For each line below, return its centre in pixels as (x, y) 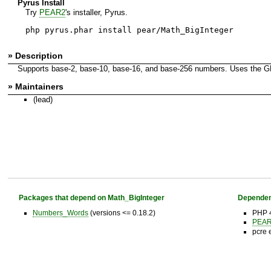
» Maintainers (36, 86)
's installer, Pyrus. (96, 12)
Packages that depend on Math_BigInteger (91, 197)
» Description (35, 55)
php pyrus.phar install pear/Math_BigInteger (129, 30)
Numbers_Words (60, 213)
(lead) (43, 99)
